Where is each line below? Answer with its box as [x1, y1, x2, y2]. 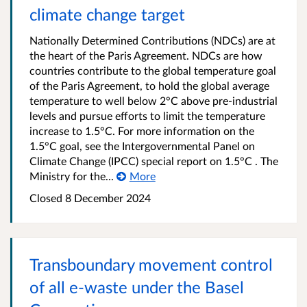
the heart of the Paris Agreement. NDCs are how [29, 49, 262, 62]
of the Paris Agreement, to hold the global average [29, 79, 269, 93]
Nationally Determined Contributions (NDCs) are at [29, 34, 275, 47]
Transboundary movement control [29, 254, 273, 275]
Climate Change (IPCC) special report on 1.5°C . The [29, 154, 278, 168]
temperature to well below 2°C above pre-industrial [29, 94, 278, 108]
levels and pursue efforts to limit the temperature [29, 109, 265, 123]
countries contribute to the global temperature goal [29, 64, 276, 77]
